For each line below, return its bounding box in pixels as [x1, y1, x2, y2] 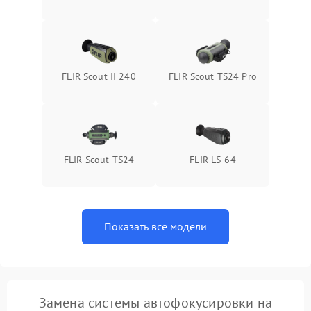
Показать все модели [104, 219, 207, 233]
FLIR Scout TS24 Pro [169, 70, 257, 83]
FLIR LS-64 [190, 153, 236, 166]
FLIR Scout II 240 [62, 70, 136, 83]
